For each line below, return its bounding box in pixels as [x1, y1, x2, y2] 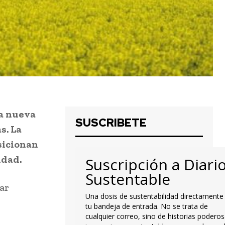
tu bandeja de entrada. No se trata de [85, 201, 208, 211]
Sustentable [85, 169, 170, 190]
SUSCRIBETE [75, 116, 147, 131]
